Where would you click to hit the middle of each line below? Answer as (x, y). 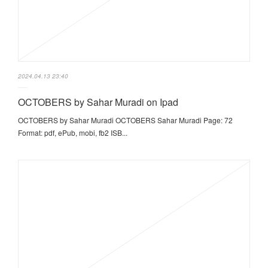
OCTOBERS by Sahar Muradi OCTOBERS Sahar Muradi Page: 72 (125, 120)
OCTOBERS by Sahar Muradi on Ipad (98, 102)
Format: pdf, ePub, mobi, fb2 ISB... (73, 132)
